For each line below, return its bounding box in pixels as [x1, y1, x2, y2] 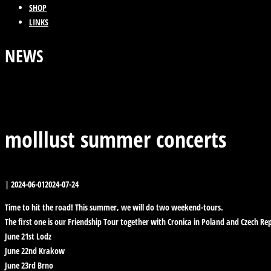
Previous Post [13, 80, 57, 92]
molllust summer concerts [5, 125, 226, 155]
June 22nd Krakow [5, 245, 65, 257]
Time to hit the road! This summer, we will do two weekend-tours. [5, 201, 223, 214]
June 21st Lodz [5, 230, 51, 243]
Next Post [13, 94, 45, 105]
